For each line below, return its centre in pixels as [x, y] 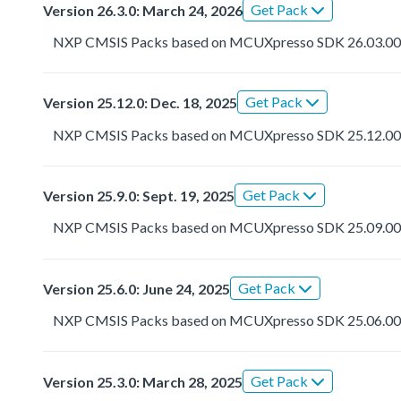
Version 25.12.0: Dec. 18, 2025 [140, 103]
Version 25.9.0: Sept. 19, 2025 [139, 196]
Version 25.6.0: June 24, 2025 [137, 288]
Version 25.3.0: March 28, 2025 [143, 381]
